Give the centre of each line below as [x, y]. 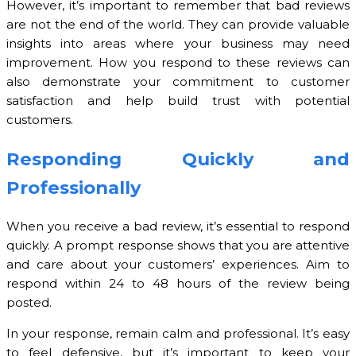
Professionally [74, 188]
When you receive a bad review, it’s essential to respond [178, 226]
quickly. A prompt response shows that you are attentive [178, 245]
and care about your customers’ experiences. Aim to [178, 264]
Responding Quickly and [178, 159]
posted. [29, 302]
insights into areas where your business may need [178, 44]
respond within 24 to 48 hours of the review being [178, 283]
